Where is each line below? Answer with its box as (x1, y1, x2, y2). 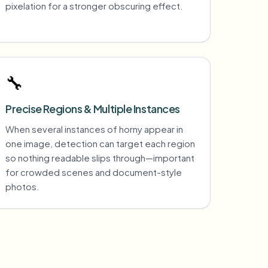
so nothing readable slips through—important (5, 152, 194, 163)
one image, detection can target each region (5, 138, 195, 149)
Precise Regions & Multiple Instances (5, 102, 180, 115)
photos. (5, 181, 39, 192)
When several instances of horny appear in (5, 123, 183, 135)
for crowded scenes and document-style (5, 166, 182, 178)
